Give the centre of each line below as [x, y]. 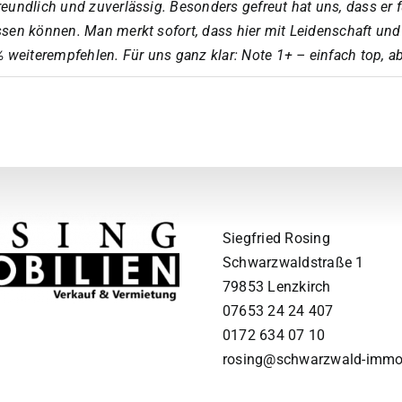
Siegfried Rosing [276, 239]
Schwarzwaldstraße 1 [293, 263]
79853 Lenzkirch [276, 287]
